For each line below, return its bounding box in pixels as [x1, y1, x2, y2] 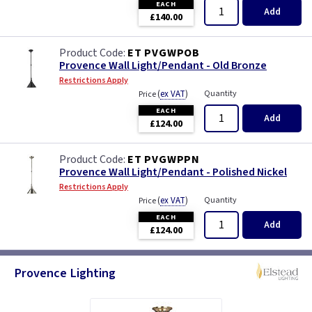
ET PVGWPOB [127, 45, 200, 61]
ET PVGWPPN [127, 152, 200, 168]
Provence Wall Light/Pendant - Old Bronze [59, 58, 267, 74]
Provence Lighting [14, 263, 116, 282]
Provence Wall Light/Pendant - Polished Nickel [59, 164, 287, 180]
